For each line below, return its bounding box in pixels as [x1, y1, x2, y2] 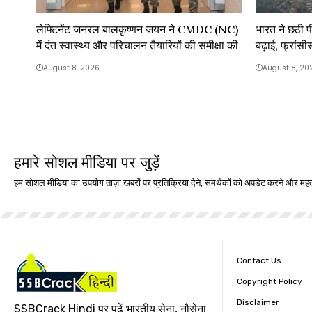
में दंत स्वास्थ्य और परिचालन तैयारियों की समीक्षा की [36, 38, 238, 53]
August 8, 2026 [43, 63, 100, 74]
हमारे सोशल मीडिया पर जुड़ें [14, 153, 159, 173]
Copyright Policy [237, 276, 302, 287]
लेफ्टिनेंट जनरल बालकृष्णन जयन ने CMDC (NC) [36, 22, 238, 37]
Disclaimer [237, 297, 279, 308]
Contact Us [237, 256, 281, 266]
